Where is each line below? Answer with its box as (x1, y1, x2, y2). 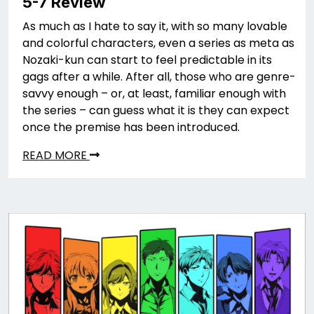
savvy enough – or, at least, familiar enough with (22, 86, 286, 102)
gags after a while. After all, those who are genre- (22, 69, 296, 86)
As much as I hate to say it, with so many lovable (22, 18, 287, 35)
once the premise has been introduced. (22, 119, 240, 136)
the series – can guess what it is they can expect (22, 102, 289, 119)
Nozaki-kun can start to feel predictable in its (22, 52, 272, 69)
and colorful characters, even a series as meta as (22, 35, 294, 52)
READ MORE (22, 147, 90, 164)
